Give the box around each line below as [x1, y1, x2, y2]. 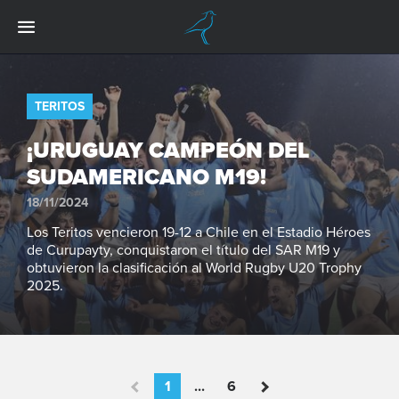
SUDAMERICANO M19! [27, 164, 266, 191]
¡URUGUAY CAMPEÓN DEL [27, 137, 309, 164]
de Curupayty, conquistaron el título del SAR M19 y [27, 241, 340, 259]
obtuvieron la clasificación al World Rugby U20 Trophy [27, 259, 362, 277]
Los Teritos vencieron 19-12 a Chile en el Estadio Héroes [27, 224, 370, 241]
